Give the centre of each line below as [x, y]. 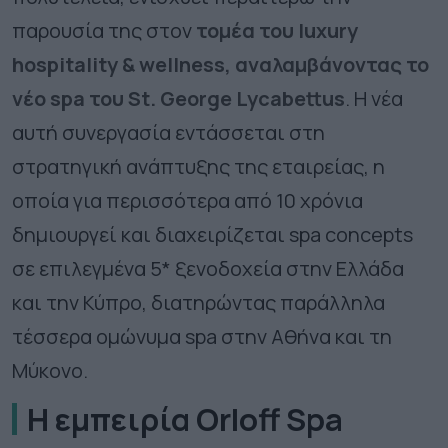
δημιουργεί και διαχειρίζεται [150, 235]
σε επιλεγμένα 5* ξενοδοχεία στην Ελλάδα [208, 269]
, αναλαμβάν [284, 65]
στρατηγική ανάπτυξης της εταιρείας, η [198, 167]
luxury [328, 31]
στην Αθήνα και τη [304, 337]
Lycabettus [290, 99]
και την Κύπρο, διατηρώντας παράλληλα [198, 303]
